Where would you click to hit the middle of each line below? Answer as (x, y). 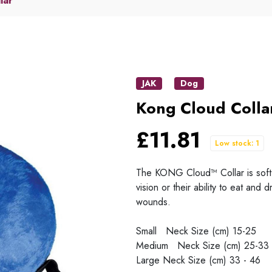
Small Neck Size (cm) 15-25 (196, 231)
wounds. (153, 202)
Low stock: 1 (237, 143)
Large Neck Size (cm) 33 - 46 (198, 260)
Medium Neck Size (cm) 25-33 (202, 245)
